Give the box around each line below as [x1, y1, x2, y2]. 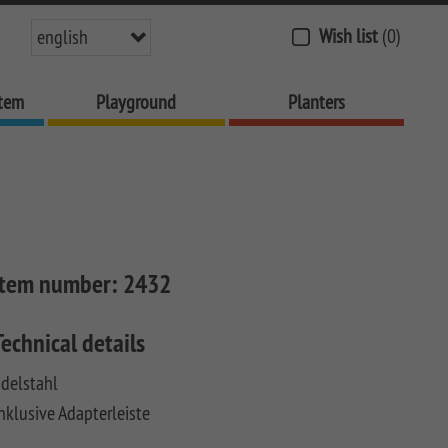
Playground [96, 89, 177, 114]
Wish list [315, 23, 382, 48]
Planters [287, 89, 345, 114]
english [37, 24, 88, 49]
